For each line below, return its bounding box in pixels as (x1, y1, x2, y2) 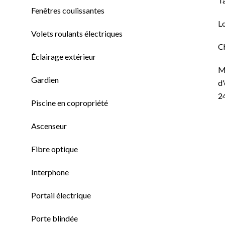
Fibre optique (31, 144, 78, 154)
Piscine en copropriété (31, 98, 108, 107)
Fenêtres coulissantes (31, 6, 104, 15)
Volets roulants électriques (31, 29, 123, 38)
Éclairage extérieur (31, 52, 96, 61)
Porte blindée (31, 213, 78, 223)
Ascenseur (31, 121, 67, 131)
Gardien (31, 75, 59, 84)
